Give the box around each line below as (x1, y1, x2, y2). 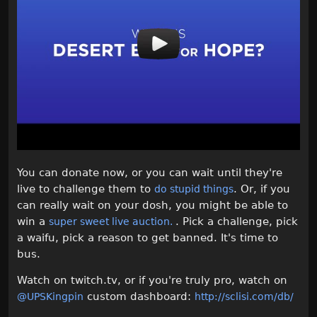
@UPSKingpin (17, 290, 83, 302)
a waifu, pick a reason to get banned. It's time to (17, 231, 278, 244)
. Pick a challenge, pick (175, 214, 298, 228)
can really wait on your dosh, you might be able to (17, 198, 288, 212)
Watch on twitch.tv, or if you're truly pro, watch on (17, 273, 287, 287)
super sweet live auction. (49, 215, 175, 227)
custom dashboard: (83, 289, 195, 303)
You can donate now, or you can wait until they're (17, 166, 282, 179)
